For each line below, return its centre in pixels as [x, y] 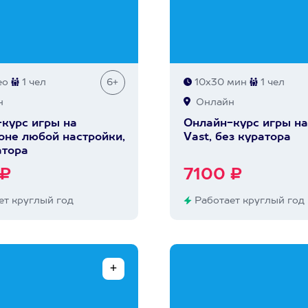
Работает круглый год [248, 201]
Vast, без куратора [237, 137]
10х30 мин [219, 82]
